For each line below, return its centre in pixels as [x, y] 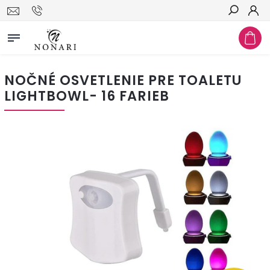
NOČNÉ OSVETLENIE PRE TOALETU [123, 80]
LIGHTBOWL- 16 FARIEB [87, 96]
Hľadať [242, 32]
